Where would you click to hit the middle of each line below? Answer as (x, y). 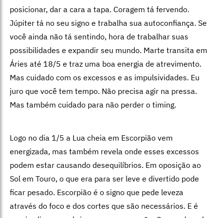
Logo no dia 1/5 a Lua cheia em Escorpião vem (91, 138)
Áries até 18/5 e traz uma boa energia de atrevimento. (106, 64)
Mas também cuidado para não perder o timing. (93, 105)
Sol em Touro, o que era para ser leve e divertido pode (104, 179)
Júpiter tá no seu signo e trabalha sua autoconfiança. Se (108, 23)
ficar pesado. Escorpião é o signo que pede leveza (97, 192)
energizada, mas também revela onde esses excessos (104, 152)
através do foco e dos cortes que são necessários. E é (104, 206)
